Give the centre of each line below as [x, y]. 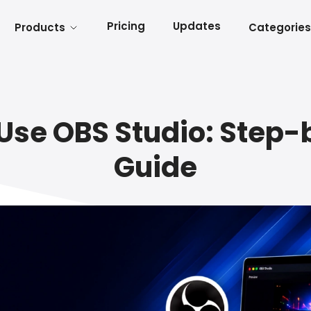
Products [40, 27]
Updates [196, 26]
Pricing [126, 26]
